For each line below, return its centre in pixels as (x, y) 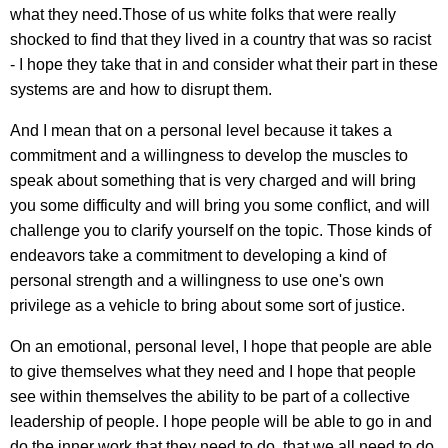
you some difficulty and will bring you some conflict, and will (220, 205)
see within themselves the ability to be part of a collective (210, 396)
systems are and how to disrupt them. (141, 89)
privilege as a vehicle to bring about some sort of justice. (207, 305)
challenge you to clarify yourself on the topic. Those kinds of (220, 230)
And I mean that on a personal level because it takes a (201, 130)
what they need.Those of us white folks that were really (203, 14)
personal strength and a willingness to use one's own (197, 280)
